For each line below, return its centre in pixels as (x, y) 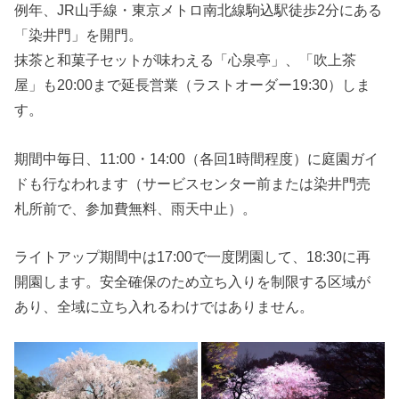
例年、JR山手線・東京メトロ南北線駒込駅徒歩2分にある (199, 10)
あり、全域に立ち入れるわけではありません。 (164, 306)
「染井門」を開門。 (79, 35)
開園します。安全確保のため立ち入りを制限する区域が (193, 281)
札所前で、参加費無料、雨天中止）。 (136, 208)
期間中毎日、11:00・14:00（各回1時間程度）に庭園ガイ (197, 158)
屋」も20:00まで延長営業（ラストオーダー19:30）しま (193, 85)
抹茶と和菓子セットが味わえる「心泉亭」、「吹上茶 (186, 60)
